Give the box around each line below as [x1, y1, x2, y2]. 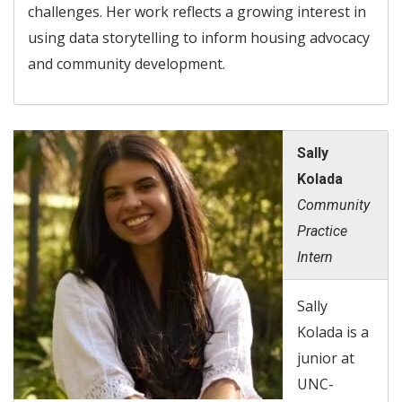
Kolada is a [297, 322, 369, 343]
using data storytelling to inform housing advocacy [28, 27, 370, 48]
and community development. [28, 53, 225, 74]
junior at [297, 348, 354, 369]
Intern [297, 249, 333, 267]
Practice [297, 223, 347, 240]
